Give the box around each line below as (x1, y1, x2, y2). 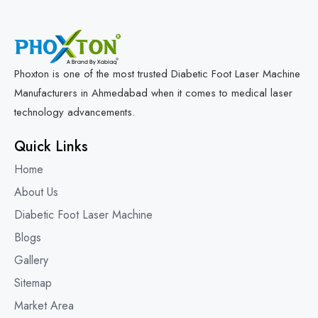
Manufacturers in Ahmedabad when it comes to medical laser (14, 85, 292, 102)
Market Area (14, 297, 74, 314)
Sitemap (14, 275, 52, 292)
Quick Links (14, 136, 88, 158)
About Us (14, 184, 58, 201)
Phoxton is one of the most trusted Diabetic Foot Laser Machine (14, 66, 300, 82)
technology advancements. (14, 104, 135, 121)
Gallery (14, 252, 48, 269)
